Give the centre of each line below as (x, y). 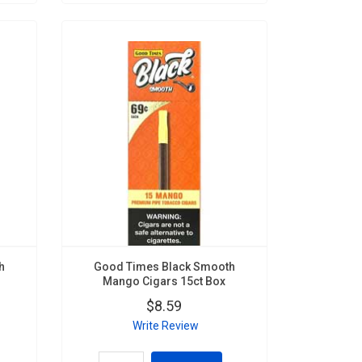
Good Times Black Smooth (164, 266)
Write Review (165, 325)
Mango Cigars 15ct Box (164, 281)
